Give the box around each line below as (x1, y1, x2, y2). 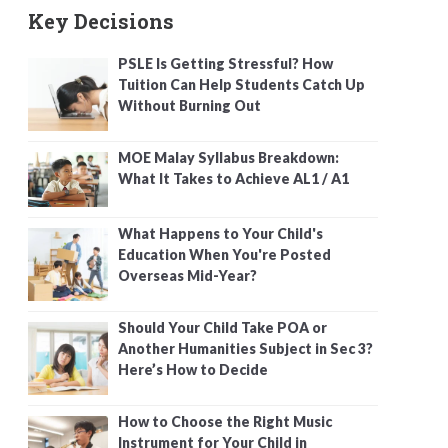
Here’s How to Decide (118, 360, 268, 378)
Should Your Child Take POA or (118, 318, 327, 336)
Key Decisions (28, 7, 174, 34)
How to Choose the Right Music (118, 412, 332, 430)
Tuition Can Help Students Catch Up (118, 75, 365, 93)
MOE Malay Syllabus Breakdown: (118, 148, 339, 166)
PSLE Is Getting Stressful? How (118, 54, 333, 72)
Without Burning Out (118, 96, 261, 114)
